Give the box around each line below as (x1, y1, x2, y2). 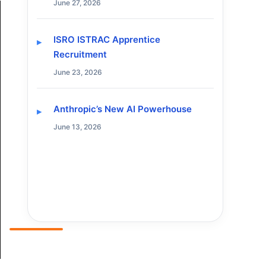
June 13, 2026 (53, 122, 102, 132)
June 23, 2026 (53, 68, 102, 77)
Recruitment (53, 49, 107, 60)
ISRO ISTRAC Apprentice (53, 34, 160, 45)
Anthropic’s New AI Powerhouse (53, 103, 192, 115)
